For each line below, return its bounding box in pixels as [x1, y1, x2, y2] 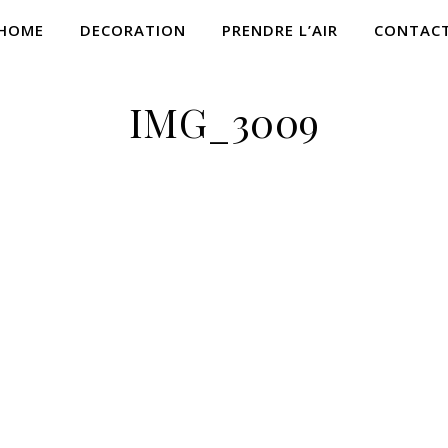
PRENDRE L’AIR [222, 20, 338, 40]
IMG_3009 [128, 95, 320, 148]
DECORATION [80, 20, 186, 40]
